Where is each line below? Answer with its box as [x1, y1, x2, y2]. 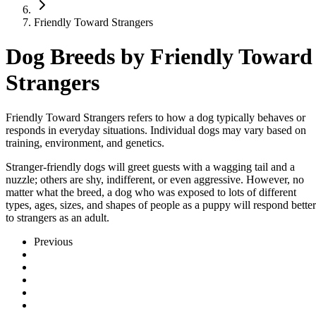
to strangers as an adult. [6, 211, 109, 224]
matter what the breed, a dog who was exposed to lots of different [6, 186, 296, 198]
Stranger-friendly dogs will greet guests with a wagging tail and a [6, 160, 295, 173]
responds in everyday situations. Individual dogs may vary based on [6, 123, 306, 136]
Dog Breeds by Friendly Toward [6, 44, 312, 70]
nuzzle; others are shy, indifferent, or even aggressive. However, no [6, 173, 304, 186]
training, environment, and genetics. [6, 136, 164, 149]
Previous [34, 235, 73, 248]
